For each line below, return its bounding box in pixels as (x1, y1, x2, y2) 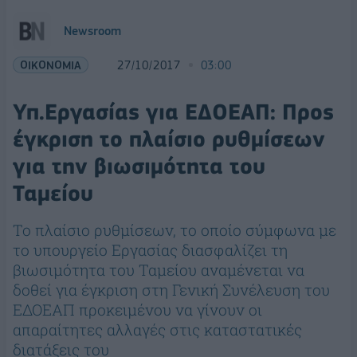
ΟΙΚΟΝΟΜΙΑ (20, 58, 81, 72)
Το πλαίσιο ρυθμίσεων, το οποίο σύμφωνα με (13, 220, 336, 240)
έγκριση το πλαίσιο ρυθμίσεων (13, 126, 325, 152)
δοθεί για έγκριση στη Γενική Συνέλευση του (13, 280, 330, 300)
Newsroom (64, 24, 121, 38)
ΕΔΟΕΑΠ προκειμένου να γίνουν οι (13, 300, 262, 320)
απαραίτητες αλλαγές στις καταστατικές (13, 320, 302, 339)
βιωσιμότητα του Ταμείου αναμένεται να (13, 260, 304, 280)
